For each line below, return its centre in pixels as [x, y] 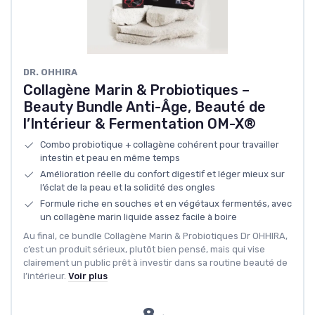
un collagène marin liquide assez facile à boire [139, 217]
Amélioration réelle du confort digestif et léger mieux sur [162, 174]
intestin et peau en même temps [110, 158]
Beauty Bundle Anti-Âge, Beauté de [144, 107]
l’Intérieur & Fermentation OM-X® [140, 124]
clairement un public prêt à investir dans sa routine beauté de [155, 263]
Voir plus [88, 276]
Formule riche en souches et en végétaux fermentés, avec [166, 204]
